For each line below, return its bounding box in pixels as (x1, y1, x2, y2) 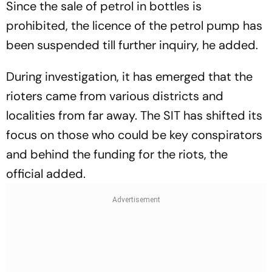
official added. (6, 166, 86, 182)
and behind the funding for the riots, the (6, 146, 228, 162)
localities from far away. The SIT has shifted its (6, 107, 262, 123)
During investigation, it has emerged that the (6, 69, 253, 84)
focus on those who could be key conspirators (6, 127, 262, 143)
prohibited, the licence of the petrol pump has (6, 18, 262, 33)
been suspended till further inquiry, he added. (6, 37, 261, 53)
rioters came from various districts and (6, 88, 223, 104)
